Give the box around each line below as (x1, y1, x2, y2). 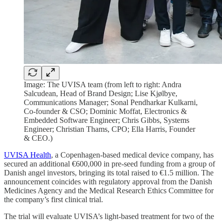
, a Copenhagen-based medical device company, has (51, 150, 214, 159)
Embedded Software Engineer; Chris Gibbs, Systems (24, 115, 189, 124)
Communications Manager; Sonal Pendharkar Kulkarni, (24, 98, 198, 107)
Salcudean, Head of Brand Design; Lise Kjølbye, (24, 89, 177, 98)
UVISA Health (4, 150, 51, 159)
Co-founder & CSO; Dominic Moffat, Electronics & (24, 107, 187, 115)
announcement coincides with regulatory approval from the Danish (4, 177, 212, 186)
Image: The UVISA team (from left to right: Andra (24, 80, 181, 89)
